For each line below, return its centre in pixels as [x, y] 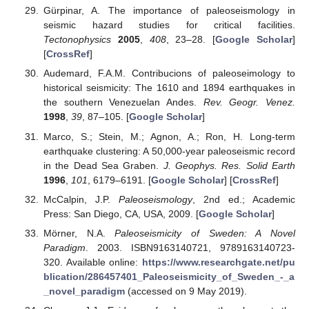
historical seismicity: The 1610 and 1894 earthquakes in [169, 88]
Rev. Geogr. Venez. [249, 102]
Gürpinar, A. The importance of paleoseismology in [169, 11]
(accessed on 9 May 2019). [186, 291]
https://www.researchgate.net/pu [219, 262]
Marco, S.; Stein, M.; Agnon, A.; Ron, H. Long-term [169, 136]
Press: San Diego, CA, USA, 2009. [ [121, 213]
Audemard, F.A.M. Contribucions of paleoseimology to [169, 73]
